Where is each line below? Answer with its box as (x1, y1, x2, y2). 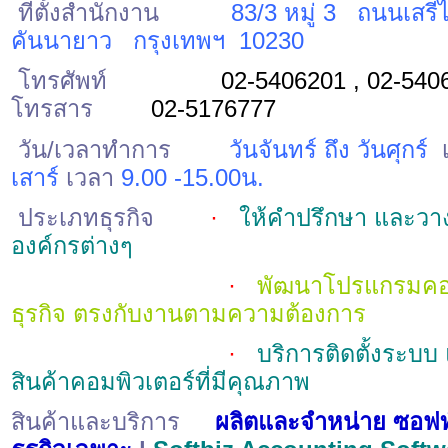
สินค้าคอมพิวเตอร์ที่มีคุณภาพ (11, 368, 310, 395)
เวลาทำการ (54, 136, 171, 163)
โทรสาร (11, 96, 100, 123)
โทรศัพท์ (11, 68, 107, 95)
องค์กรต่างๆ (11, 232, 133, 259)
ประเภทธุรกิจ (11, 204, 154, 231)
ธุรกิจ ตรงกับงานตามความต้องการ (11, 300, 366, 327)
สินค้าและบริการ (11, 409, 194, 436)
